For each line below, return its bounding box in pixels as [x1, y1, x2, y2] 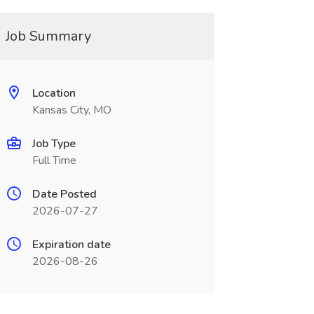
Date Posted [32, 186, 97, 202]
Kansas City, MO [32, 102, 111, 118]
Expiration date [32, 237, 111, 252]
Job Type [32, 136, 76, 151]
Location [32, 86, 76, 101]
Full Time [32, 153, 76, 168]
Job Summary [5, 27, 91, 46]
